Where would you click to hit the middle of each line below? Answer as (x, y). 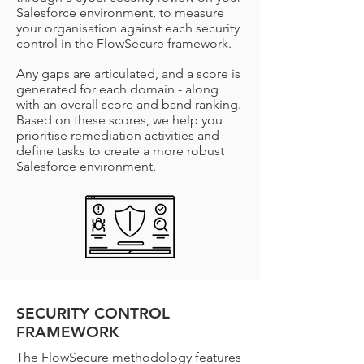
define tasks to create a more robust (120, 151)
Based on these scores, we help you (119, 120)
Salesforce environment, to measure (120, 13)
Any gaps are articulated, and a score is (128, 74)
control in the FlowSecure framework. (124, 43)
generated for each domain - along (117, 89)
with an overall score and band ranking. (129, 104)
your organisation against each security (128, 28)
